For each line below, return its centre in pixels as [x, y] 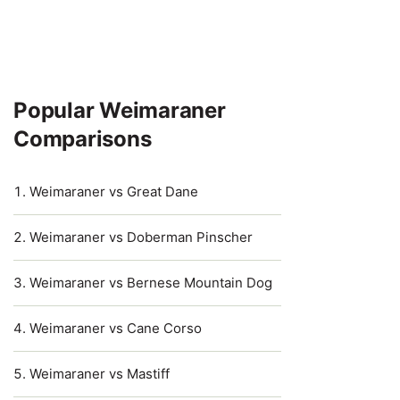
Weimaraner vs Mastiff [100, 374]
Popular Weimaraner [120, 110]
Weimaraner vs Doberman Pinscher [141, 237]
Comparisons [83, 139]
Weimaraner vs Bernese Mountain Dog [151, 283]
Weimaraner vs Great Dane [114, 192]
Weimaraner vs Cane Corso [116, 328]
